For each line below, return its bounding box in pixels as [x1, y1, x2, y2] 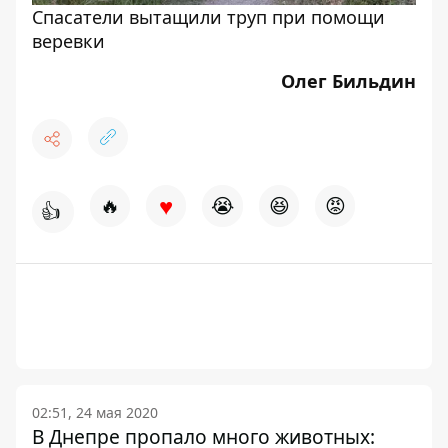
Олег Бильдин [276, 68, 416, 93]
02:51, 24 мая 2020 [32, 402, 158, 422]
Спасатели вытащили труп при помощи [32, 4, 385, 29]
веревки [32, 28, 105, 53]
